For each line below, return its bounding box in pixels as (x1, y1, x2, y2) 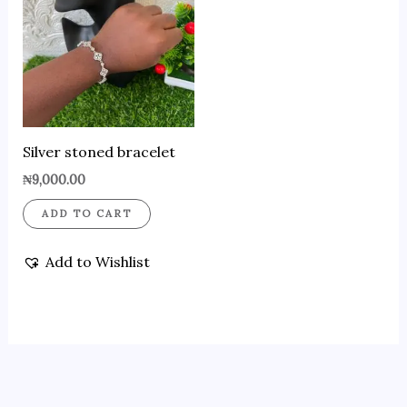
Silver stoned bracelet (22, 142, 175, 161)
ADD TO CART (41, 207, 132, 221)
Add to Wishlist (45, 252, 150, 271)
